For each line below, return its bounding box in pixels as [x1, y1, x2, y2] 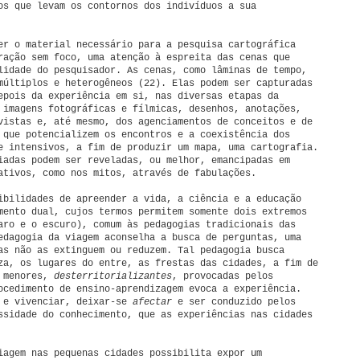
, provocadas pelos [172, 271, 273, 282]
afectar [133, 297, 172, 308]
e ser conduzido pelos [172, 297, 296, 308]
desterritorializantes [54, 271, 172, 282]
